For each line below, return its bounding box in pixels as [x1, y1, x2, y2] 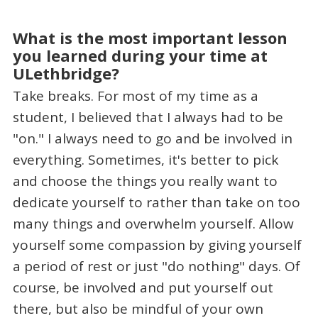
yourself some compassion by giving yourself [12, 236, 302, 255]
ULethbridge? [12, 62, 119, 84]
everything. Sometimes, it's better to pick [12, 150, 278, 170]
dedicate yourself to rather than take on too [12, 193, 300, 212]
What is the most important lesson [12, 26, 287, 48]
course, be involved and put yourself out [12, 278, 273, 297]
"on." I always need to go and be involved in [12, 129, 292, 148]
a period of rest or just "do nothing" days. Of [12, 257, 300, 276]
